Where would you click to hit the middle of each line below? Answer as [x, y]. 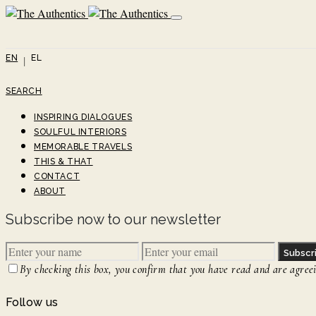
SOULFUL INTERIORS [80, 132]
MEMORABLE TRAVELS [83, 147]
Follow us [32, 302]
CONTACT [57, 176]
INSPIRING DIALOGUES [83, 117]
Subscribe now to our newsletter [113, 219]
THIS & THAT [63, 162]
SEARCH [24, 91]
